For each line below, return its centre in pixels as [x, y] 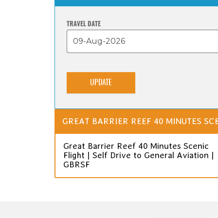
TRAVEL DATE [84, 24]
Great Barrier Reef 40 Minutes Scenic [136, 146]
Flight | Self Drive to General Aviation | [139, 155]
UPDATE [101, 82]
